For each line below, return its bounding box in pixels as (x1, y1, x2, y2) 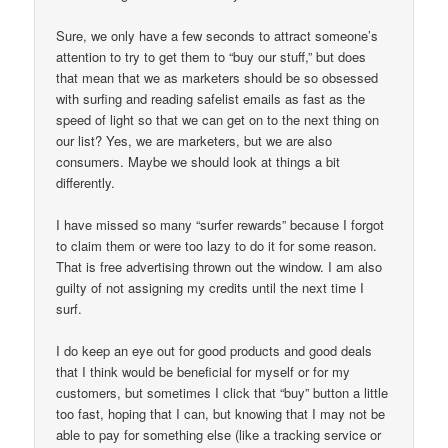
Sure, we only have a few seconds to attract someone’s (56, 25, 379, 45)
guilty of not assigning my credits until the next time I (56, 278, 365, 298)
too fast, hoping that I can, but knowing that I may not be (56, 404, 386, 424)
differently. (56, 172, 116, 192)
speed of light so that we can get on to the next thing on (56, 109, 380, 129)
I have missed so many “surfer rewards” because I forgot (56, 215, 385, 235)
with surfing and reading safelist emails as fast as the (56, 88, 366, 108)
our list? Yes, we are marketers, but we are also (56, 130, 333, 150)
